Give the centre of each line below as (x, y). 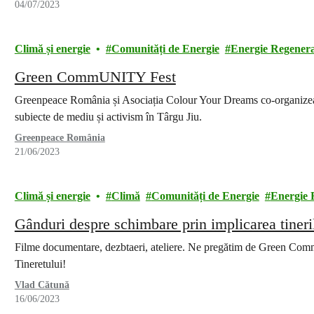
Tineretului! (40, 264)
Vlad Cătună (42, 285)
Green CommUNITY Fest (95, 77)
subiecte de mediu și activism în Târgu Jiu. (108, 117)
